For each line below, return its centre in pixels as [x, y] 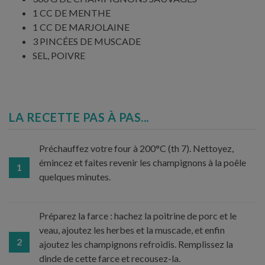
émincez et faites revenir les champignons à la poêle [143, 162]
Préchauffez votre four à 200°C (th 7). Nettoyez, [136, 148]
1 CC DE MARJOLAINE [81, 27]
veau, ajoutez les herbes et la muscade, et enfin [132, 230]
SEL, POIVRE [59, 55]
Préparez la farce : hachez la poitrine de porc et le [138, 216]
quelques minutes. [75, 177]
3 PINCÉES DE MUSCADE [87, 41]
